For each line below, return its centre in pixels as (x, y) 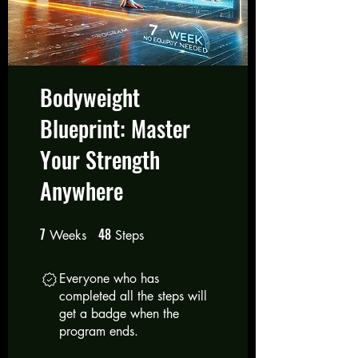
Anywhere (82, 190)
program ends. (99, 331)
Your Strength (100, 159)
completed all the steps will (133, 296)
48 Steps (161, 229)
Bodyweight (90, 97)
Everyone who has (109, 278)
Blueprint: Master (115, 128)
